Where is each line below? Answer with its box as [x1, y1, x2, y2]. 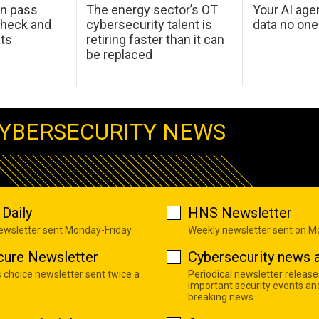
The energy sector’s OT [86, 1, 219, 17]
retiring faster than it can [86, 31, 225, 47]
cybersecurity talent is [86, 16, 213, 32]
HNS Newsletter [188, 204, 292, 221]
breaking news [188, 291, 253, 303]
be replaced [86, 46, 153, 62]
